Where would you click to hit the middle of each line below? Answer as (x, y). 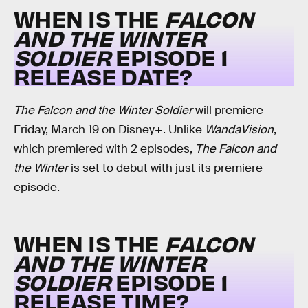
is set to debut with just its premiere (165, 168)
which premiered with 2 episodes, (104, 148)
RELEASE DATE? (103, 76)
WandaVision (239, 129)
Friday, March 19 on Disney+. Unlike (109, 129)
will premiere (228, 110)
